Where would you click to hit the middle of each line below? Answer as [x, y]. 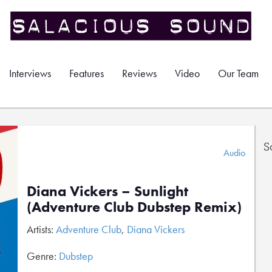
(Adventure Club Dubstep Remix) [134, 207]
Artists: [41, 229]
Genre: [43, 256]
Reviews [139, 73]
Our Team [238, 73]
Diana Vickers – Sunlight [107, 191]
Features [87, 73]
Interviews [30, 73]
